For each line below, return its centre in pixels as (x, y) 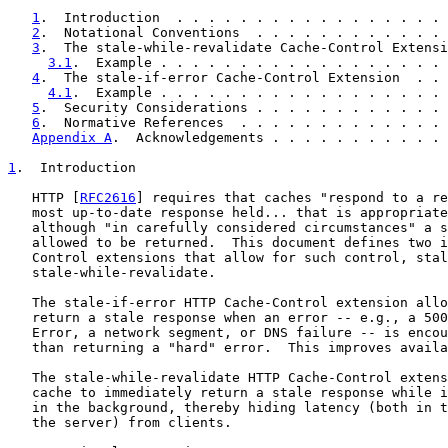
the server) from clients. (120, 422)
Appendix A (72, 137)
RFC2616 (108, 197)
